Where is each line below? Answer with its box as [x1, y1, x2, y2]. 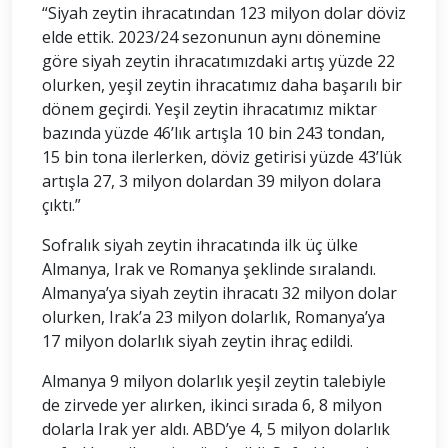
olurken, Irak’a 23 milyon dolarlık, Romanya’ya [42, 305, 385, 328]
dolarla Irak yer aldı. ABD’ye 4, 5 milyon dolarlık [42, 417, 390, 440]
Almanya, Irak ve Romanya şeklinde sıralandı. [42, 257, 376, 280]
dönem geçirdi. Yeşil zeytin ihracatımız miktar [42, 97, 377, 120]
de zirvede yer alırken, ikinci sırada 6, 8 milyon [42, 393, 382, 416]
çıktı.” [42, 193, 81, 216]
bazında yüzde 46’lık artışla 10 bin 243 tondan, [42, 121, 385, 144]
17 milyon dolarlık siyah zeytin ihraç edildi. [42, 329, 353, 352]
